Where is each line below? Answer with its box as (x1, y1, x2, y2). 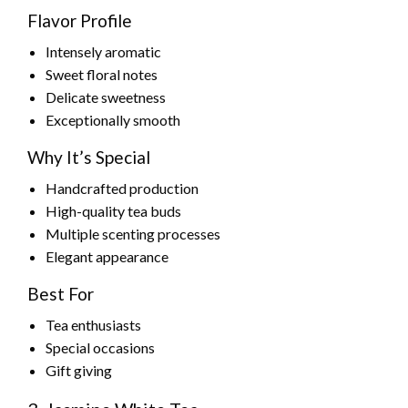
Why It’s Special (27, 147, 150, 168)
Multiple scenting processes (46, 225, 220, 243)
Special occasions (46, 339, 155, 357)
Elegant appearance (46, 248, 168, 266)
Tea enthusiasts (46, 316, 141, 334)
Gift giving (46, 362, 112, 380)
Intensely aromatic (46, 43, 161, 61)
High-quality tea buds (46, 202, 181, 220)
